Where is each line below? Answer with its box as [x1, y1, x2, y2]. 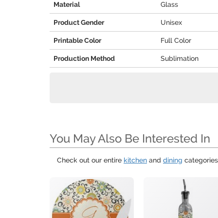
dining [163, 156, 182, 164]
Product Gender [54, 18, 104, 26]
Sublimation [161, 54, 199, 62]
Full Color [161, 36, 191, 44]
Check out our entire [57, 156, 124, 164]
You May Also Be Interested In [50, 131, 210, 145]
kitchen [124, 156, 147, 164]
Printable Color [54, 36, 101, 44]
